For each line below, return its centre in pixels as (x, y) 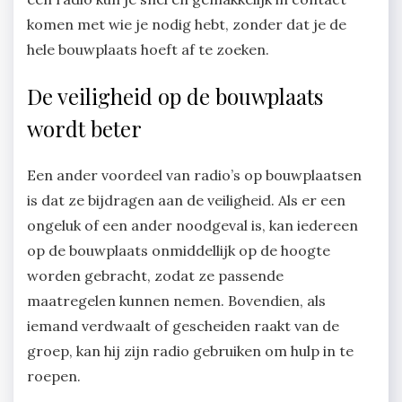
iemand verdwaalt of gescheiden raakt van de (183, 326)
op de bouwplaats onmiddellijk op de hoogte (179, 251)
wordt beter (84, 129)
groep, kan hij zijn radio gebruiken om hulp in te (190, 351)
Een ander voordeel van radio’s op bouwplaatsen (194, 175)
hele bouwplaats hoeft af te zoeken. (150, 50)
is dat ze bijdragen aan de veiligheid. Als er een (186, 201)
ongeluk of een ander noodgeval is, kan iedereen (192, 226)
